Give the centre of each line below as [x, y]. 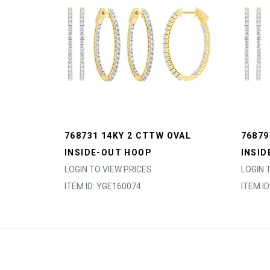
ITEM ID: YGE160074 [103, 186]
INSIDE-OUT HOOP [108, 152]
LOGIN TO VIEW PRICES [108, 169]
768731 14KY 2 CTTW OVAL [128, 136]
